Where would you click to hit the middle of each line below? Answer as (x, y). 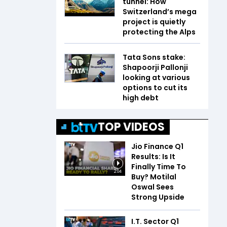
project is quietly (154, 22)
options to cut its (155, 88)
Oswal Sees (153, 187)
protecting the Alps (159, 32)
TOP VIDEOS (131, 127)
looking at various (156, 78)
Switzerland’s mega (160, 12)
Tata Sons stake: (154, 57)
